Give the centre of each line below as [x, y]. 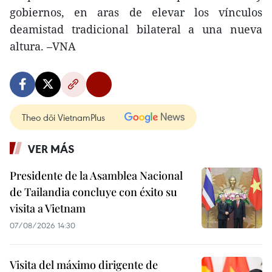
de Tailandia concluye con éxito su [93, 192]
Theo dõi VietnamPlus [63, 117]
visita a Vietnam [48, 208]
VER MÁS [51, 149]
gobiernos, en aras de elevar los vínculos [136, 12]
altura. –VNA [43, 46]
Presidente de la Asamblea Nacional [96, 175]
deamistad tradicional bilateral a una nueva [136, 29]
